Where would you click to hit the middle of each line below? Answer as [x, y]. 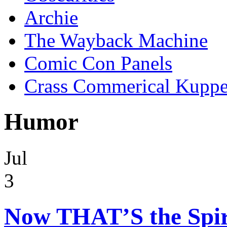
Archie [51, 17]
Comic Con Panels [98, 63]
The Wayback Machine [116, 40]
